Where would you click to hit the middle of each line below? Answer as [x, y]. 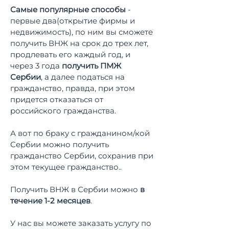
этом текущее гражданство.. [66, 167]
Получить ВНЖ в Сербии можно [75, 189]
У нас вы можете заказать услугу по [81, 223]
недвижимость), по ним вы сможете [82, 32]
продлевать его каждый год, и [70, 54]
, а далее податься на [83, 77]
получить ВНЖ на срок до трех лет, [79, 43]
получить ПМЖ [91, 66]
